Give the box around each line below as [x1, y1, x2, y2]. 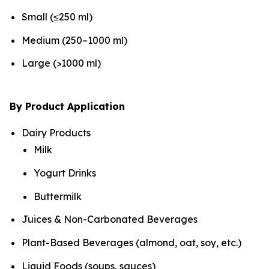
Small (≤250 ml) [22, 10, 92, 23]
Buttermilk [34, 190, 82, 202]
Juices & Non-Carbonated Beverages [22, 213, 198, 226]
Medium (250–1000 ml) [22, 34, 127, 46]
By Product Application [10, 100, 125, 113]
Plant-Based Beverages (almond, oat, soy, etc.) [22, 236, 241, 249]
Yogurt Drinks [34, 166, 96, 179]
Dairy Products [22, 127, 91, 139]
